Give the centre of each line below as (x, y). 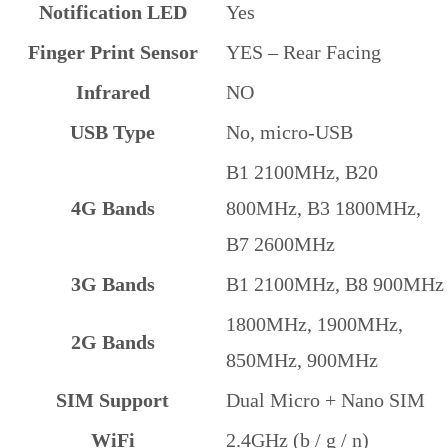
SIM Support (112, 400)
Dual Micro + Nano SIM (325, 400)
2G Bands (112, 342)
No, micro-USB (289, 132)
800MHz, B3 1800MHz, (323, 208)
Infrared (112, 92)
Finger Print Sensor (112, 52)
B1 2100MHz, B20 (302, 172)
